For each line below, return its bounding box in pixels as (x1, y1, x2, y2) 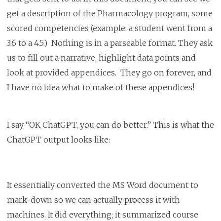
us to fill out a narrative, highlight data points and (6, 53, 196, 63)
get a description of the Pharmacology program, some (6, 8, 213, 19)
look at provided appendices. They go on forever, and (6, 68, 212, 78)
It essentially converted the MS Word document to (6, 180, 198, 190)
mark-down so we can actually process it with (6, 195, 180, 205)
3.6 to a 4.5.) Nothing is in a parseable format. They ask (6, 38, 213, 48)
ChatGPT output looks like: (6, 135, 112, 145)
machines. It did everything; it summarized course (6, 210, 198, 220)
